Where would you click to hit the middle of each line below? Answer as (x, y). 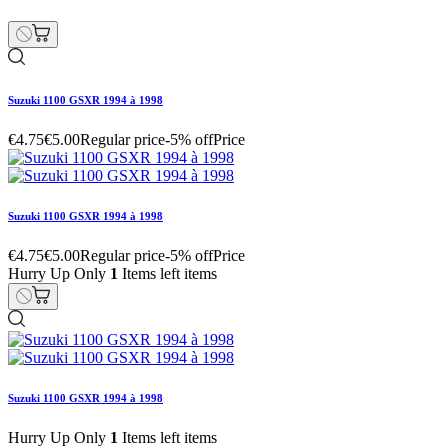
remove (37, 142)
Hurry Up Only (59, 104)
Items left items (167, 104)
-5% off (189, 122)
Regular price (122, 122)
